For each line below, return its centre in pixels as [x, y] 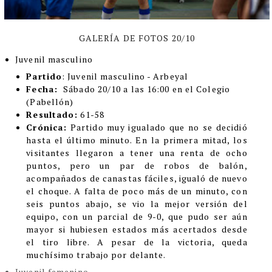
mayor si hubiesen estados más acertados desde [137, 229]
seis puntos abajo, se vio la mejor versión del [137, 203]
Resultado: [52, 114]
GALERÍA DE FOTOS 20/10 [137, 38]
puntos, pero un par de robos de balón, [137, 165]
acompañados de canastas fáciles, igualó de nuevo [137, 178]
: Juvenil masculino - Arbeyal [125, 76]
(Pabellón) [50, 101]
